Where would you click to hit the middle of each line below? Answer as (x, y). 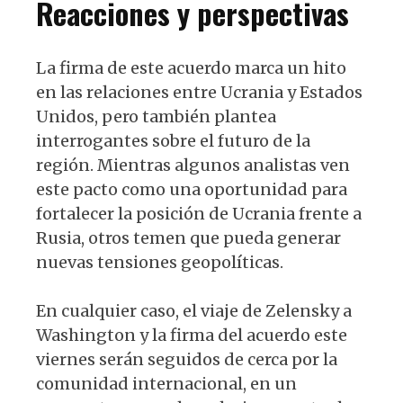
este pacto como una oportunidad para (192, 190)
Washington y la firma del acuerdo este (192, 336)
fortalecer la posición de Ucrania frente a (199, 214)
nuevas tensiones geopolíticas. (160, 263)
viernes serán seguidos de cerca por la (187, 360)
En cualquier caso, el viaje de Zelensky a (194, 311)
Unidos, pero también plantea (156, 117)
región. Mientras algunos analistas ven (193, 166)
